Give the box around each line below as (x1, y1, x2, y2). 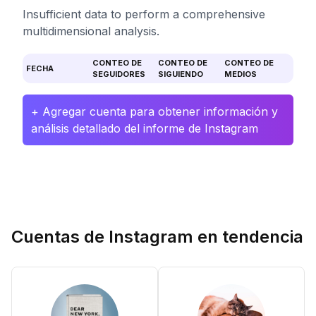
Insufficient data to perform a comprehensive (23, 7, 265, 21)
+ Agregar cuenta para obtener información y (31, 104, 278, 119)
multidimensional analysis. (23, 24, 159, 38)
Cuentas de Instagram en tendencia (11, 226, 303, 247)
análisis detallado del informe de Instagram (31, 121, 258, 135)
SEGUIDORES (92, 69, 145, 79)
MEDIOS (224, 69, 257, 79)
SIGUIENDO (158, 69, 203, 79)
